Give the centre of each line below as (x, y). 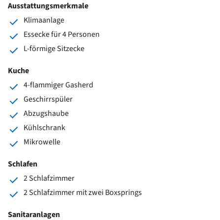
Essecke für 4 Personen (62, 34)
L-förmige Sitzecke (54, 48)
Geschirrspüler (48, 99)
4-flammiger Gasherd (58, 85)
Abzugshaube (46, 113)
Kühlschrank (44, 127)
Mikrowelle (42, 142)
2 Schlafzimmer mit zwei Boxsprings (83, 192)
